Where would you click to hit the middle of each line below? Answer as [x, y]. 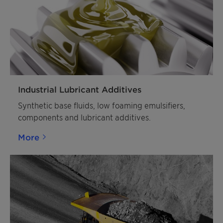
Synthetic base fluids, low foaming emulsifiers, [102, 105]
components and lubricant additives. [84, 117]
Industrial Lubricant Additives [80, 89]
